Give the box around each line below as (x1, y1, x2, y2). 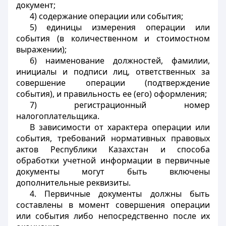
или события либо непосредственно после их (16, 210, 210, 221)
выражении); (16, 44, 67, 55)
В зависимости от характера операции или (29, 122, 210, 133)
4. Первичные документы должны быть (29, 188, 210, 199)
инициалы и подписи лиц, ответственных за (16, 66, 210, 77)
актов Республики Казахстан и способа (16, 144, 210, 155)
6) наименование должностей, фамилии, (29, 55, 210, 66)
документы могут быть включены (16, 166, 210, 177)
